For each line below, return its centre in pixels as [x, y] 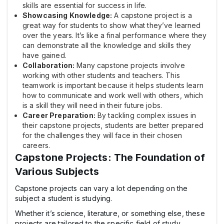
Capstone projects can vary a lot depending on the [101, 188]
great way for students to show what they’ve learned [112, 25]
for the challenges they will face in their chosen [102, 135]
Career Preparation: [59, 115]
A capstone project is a [152, 15]
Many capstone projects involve [130, 65]
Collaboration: [49, 65]
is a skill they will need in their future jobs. [92, 105]
